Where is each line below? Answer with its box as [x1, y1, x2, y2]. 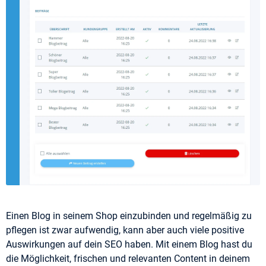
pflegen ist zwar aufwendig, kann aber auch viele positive [6, 224, 244, 236]
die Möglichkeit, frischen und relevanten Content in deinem [6, 253, 250, 265]
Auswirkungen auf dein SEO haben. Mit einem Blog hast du [6, 239, 252, 251]
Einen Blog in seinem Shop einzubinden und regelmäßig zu [6, 210, 252, 222]
